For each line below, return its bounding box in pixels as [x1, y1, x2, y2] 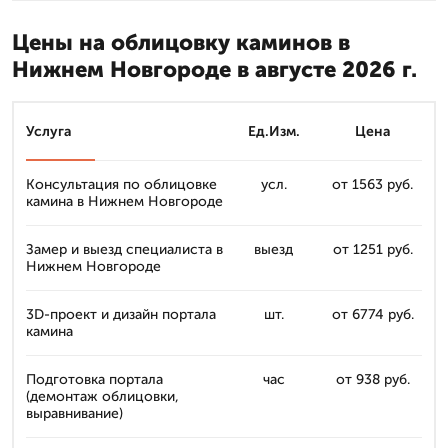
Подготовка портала [26, 371, 163, 388]
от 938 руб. [335, 371, 410, 388]
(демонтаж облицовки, [26, 388, 179, 405]
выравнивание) [26, 405, 123, 422]
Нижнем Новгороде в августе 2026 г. [12, 56, 417, 83]
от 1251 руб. [332, 241, 413, 258]
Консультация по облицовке [26, 176, 217, 193]
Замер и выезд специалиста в [26, 241, 223, 258]
